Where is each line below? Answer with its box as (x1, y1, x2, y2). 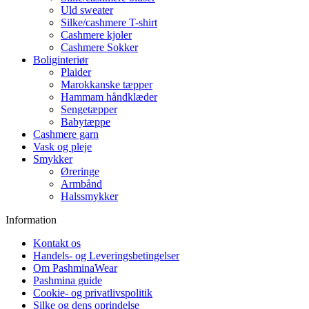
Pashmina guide (33, 275, 102, 287)
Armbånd (61, 178, 102, 190)
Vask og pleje (33, 141, 92, 153)
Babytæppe (61, 116, 110, 128)
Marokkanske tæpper (61, 79, 152, 91)
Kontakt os (33, 237, 81, 250)
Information (6, 214, 57, 226)
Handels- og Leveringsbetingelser (33, 250, 179, 262)
